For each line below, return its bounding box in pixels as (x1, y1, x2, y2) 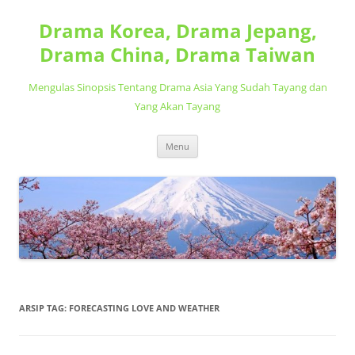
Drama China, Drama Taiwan (40, 41, 315, 67)
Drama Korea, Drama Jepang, (38, 17, 317, 44)
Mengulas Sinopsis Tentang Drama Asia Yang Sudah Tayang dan (28, 80, 327, 94)
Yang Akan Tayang (135, 99, 220, 113)
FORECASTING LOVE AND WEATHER (69, 301, 219, 314)
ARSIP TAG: (19, 301, 69, 314)
